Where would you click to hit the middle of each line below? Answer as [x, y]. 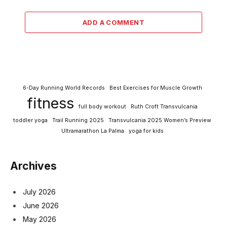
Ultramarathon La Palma [92, 131]
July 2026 [39, 192]
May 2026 [40, 219]
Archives [33, 166]
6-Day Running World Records [64, 88]
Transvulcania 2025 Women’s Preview [160, 120]
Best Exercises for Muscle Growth [156, 88]
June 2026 [41, 206]
